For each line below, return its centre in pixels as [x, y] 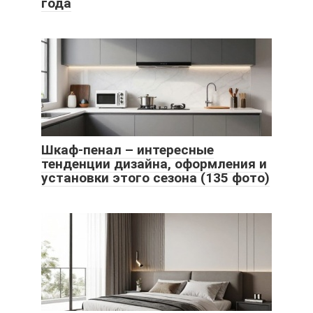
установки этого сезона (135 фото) [155, 178]
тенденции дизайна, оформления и [154, 164]
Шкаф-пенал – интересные [128, 150]
